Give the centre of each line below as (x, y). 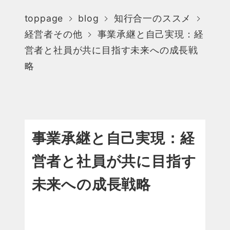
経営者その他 (53, 34)
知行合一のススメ (152, 18)
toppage (44, 18)
